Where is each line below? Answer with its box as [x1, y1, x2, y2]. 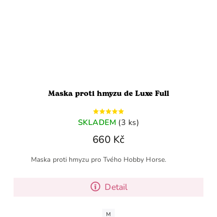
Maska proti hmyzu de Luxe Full [48, 88, 169, 99]
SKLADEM [77, 117, 117, 128]
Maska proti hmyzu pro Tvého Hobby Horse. [31, 155, 186, 164]
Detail [105, 181, 128, 193]
